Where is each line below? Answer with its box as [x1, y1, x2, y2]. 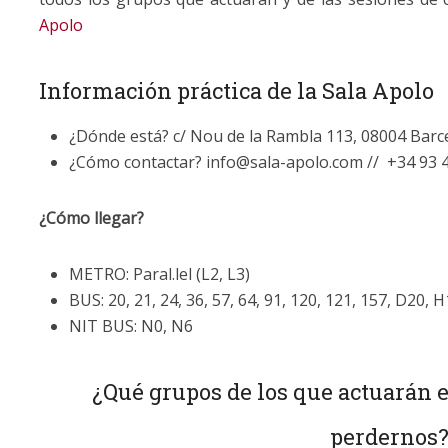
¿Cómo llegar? [39, 206, 144, 229]
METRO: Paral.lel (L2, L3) [69, 262, 250, 285]
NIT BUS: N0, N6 [69, 314, 193, 337]
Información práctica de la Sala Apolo [39, 75, 434, 105]
